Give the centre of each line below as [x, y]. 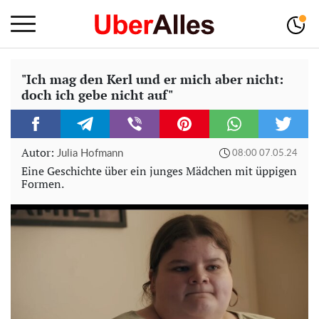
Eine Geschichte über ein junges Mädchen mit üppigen [159, 171]
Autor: [39, 152]
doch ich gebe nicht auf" [97, 95]
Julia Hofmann [90, 153]
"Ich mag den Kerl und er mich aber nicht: [152, 79]
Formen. [43, 184]
